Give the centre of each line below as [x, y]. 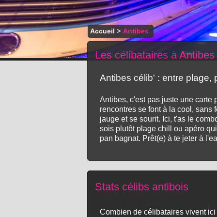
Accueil [103, 31]
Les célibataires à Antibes [155, 55]
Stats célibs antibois [142, 186]
